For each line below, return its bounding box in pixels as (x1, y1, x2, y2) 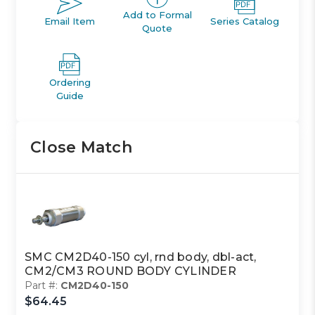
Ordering (49, 76, 91, 88)
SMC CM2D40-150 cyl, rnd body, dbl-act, (25, 250, 257, 264)
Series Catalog (210, 15, 280, 27)
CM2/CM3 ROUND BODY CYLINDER (25, 264, 236, 278)
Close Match (30, 137, 132, 157)
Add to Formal (122, 8, 192, 20)
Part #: (25, 278, 61, 292)
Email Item (44, 15, 96, 27)
